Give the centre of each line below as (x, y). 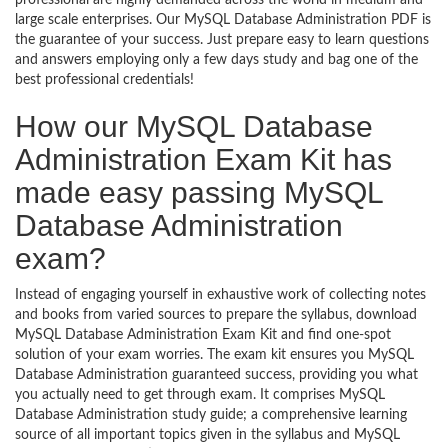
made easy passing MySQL (199, 192)
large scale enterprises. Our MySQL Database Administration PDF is (223, 20)
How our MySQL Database (194, 126)
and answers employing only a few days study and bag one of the (216, 60)
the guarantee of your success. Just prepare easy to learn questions (222, 40)
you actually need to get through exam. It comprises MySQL (200, 395)
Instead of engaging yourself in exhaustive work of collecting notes (220, 295)
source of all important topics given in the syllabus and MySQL (207, 435)
